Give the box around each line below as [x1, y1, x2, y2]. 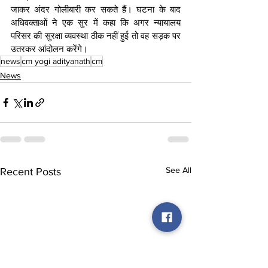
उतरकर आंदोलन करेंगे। [11, 44, 88, 54]
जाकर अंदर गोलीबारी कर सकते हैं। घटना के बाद [11, 4, 181, 15]
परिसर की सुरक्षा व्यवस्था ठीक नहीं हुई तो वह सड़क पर [11, 31, 181, 41]
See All [166, 165, 191, 175]
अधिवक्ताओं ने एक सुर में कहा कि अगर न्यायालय [11, 17, 181, 28]
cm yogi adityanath [22, 56, 90, 66]
